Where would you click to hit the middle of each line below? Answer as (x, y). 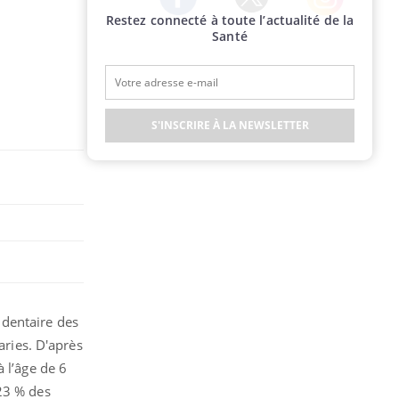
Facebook (186, 22)
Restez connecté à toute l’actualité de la (230, 20)
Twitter (253, 20)
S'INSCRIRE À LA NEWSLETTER (230, 125)
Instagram (336, 23)
